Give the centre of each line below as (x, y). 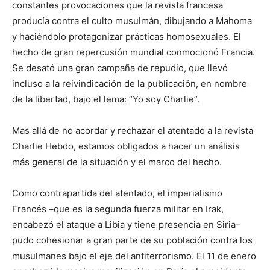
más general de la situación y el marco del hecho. (117, 162)
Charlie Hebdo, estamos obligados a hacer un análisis (126, 146)
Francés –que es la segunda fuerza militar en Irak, (118, 209)
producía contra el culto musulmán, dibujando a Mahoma (132, 21)
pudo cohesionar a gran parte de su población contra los (132, 240)
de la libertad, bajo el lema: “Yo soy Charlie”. (106, 99)
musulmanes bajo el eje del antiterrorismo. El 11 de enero (134, 256)
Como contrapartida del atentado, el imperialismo (117, 193)
